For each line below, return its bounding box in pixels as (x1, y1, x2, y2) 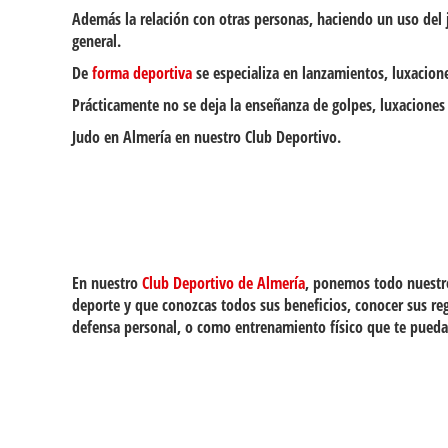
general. (72, 30, 121, 52)
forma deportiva (92, 62, 192, 84)
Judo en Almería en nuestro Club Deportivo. (72, 126, 341, 148)
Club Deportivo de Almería (142, 272, 305, 294)
